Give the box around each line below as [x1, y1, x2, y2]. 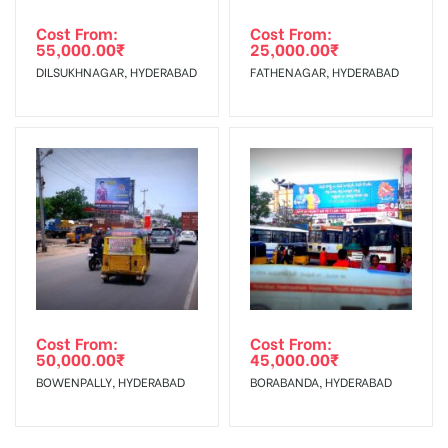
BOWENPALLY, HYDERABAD [36, 372, 185, 390]
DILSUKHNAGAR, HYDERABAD [36, 62, 197, 80]
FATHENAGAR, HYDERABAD [250, 62, 399, 80]
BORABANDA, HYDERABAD [250, 372, 392, 390]
